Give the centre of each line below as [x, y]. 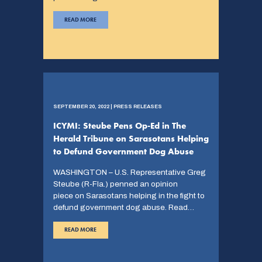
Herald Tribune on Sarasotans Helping [131, 139]
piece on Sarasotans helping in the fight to [129, 196]
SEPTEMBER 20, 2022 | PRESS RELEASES [107, 107]
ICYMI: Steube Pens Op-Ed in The [119, 126]
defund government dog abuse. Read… [123, 208]
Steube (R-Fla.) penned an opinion [115, 184]
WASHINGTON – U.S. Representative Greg [129, 173]
